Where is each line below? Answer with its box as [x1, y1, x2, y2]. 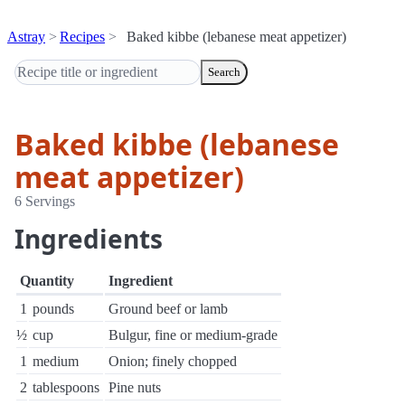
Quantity [20, 273, 74, 288]
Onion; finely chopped [108, 353, 237, 369]
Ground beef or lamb [108, 301, 228, 316]
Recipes [60, 29, 105, 44]
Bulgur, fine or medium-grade [108, 327, 278, 343]
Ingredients [14, 221, 163, 256]
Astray [7, 29, 45, 44]
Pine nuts [108, 380, 161, 395]
